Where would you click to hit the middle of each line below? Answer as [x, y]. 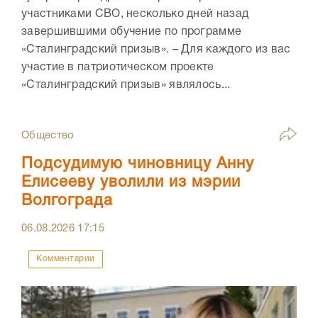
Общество [48, 136]
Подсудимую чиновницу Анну [138, 164]
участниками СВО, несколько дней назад [135, 15]
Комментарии [66, 259]
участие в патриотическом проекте [118, 68]
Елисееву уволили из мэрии [131, 183]
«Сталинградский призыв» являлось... [126, 86]
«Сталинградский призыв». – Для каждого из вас [156, 50]
